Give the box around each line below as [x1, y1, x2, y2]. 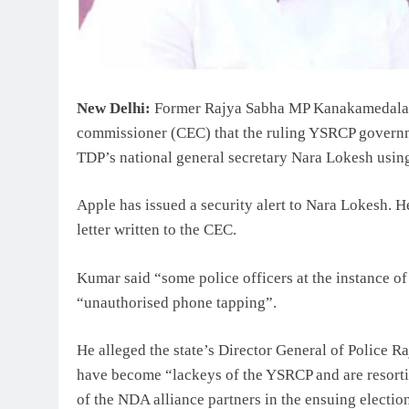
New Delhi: [77, 99, 151, 117]
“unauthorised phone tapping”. [77, 293, 277, 311]
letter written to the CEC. [77, 221, 236, 239]
